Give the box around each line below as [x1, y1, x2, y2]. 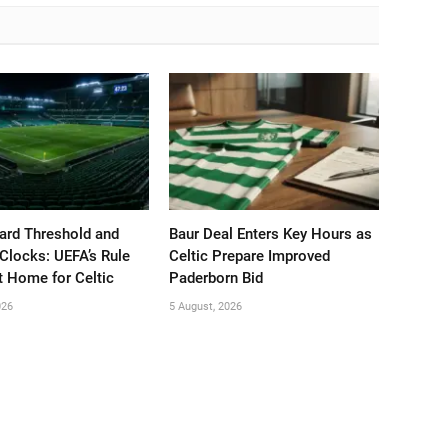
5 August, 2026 [169, 299, 243, 313]
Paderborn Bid [169, 268, 264, 287]
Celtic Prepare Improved [169, 246, 331, 265]
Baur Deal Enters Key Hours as [169, 224, 373, 243]
